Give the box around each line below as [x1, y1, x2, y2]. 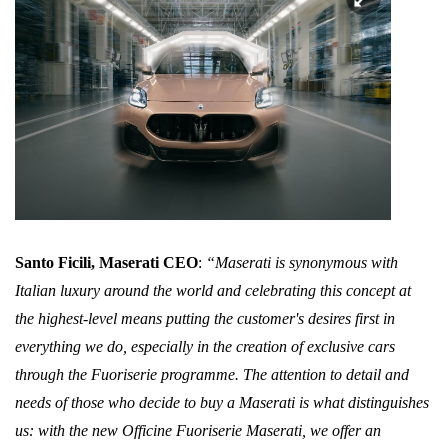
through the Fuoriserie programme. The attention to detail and [15, 366, 409, 384]
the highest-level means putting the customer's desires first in [15, 310, 395, 328]
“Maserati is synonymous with [206, 254, 398, 272]
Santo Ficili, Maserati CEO [15, 254, 198, 272]
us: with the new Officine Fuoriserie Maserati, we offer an [15, 422, 381, 440]
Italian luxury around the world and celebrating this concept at [15, 282, 411, 300]
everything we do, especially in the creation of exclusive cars [15, 338, 395, 356]
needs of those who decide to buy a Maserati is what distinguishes [15, 394, 429, 412]
